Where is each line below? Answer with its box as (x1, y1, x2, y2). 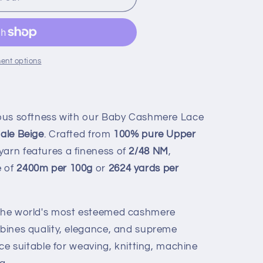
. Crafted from (43, 129, 114, 140)
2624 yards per (108, 163, 179, 174)
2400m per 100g (16, 163, 93, 174)
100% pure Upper (113, 129, 196, 140)
